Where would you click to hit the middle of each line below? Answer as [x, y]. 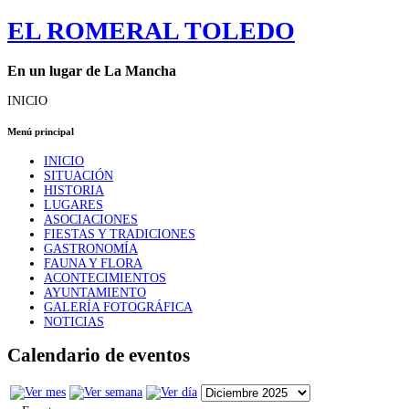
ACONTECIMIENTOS [105, 278]
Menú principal [41, 132]
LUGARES [73, 205]
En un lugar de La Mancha [92, 70]
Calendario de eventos [99, 356]
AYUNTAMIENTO [95, 293]
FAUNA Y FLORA [93, 264]
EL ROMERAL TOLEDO [151, 31]
